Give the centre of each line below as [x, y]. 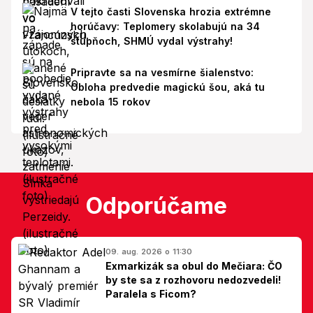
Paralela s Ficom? [151, 293]
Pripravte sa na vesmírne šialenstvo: [162, 72]
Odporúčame [156, 205]
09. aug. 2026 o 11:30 [149, 251]
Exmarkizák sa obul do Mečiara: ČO [194, 265]
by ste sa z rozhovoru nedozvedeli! [193, 279]
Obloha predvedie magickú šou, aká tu [167, 87]
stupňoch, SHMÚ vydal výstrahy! [151, 41]
